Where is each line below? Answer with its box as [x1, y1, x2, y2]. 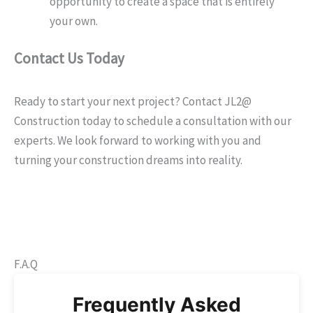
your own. [50, 13, 98, 29]
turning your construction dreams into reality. [14, 152, 242, 168]
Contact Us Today [14, 48, 124, 68]
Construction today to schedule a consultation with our [14, 113, 291, 129]
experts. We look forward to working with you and [14, 133, 261, 149]
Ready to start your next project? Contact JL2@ [14, 94, 252, 110]
